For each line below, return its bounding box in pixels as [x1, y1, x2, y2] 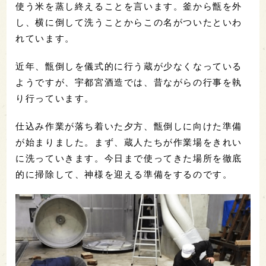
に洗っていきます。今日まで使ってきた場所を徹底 [15, 153, 243, 164]
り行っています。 [15, 93, 95, 104]
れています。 [15, 33, 75, 44]
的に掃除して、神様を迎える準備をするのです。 [15, 169, 233, 180]
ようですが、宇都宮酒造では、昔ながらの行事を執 [15, 77, 243, 88]
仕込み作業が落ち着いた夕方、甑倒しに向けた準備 [15, 121, 243, 132]
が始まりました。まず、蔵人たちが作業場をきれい [15, 137, 243, 148]
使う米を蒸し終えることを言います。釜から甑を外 [15, 1, 243, 12]
